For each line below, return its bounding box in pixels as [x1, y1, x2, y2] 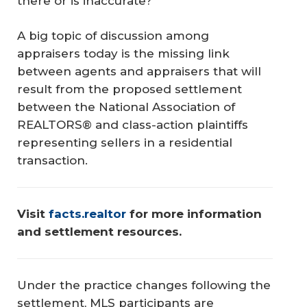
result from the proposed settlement [17, 82, 242, 97]
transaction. [17, 153, 88, 168]
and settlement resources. [17, 225, 182, 239]
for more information [126, 207, 265, 221]
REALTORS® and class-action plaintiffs [17, 118, 248, 132]
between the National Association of [17, 100, 235, 114]
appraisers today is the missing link [17, 47, 230, 61]
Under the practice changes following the [17, 278, 271, 293]
